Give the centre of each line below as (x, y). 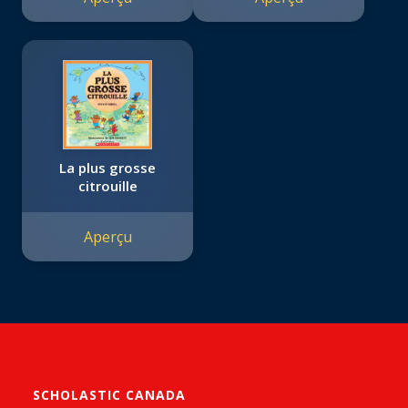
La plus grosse (107, 168)
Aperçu (107, 237)
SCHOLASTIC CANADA (109, 395)
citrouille (107, 186)
